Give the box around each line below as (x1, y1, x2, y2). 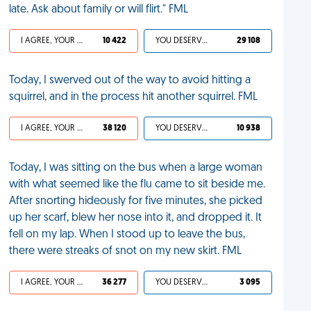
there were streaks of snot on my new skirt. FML (9, 246, 242, 257)
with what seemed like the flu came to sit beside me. (9, 179, 266, 190)
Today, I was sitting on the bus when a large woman (9, 162, 263, 174)
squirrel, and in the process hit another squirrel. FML (9, 92, 258, 103)
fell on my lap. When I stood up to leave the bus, (9, 229, 246, 240)
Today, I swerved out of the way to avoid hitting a (9, 75, 251, 86)
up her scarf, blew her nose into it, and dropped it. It (9, 212, 262, 224)
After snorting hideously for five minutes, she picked (9, 196, 263, 207)
